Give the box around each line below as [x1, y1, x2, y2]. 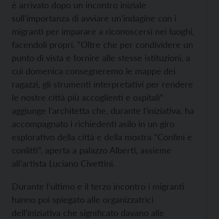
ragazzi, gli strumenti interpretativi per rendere [12, 79, 193, 89]
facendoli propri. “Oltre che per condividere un [12, 39, 193, 50]
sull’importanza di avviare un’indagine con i [12, 13, 176, 23]
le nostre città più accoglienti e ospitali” [12, 92, 163, 103]
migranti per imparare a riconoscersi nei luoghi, [12, 26, 194, 37]
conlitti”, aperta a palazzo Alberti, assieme [12, 145, 172, 155]
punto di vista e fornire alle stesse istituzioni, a [12, 52, 190, 63]
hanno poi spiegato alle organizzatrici [12, 194, 153, 205]
